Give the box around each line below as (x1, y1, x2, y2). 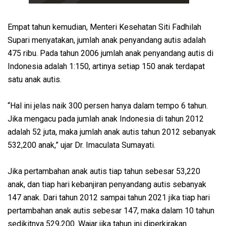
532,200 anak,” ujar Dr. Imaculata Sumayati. (8, 140, 155, 150)
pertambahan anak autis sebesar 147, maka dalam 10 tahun (8, 206, 214, 216)
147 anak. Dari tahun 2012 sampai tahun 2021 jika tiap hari (8, 193, 210, 203)
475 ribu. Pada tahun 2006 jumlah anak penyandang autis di (8, 48, 213, 59)
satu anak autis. (8, 75, 64, 85)
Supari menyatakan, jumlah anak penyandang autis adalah (8, 35, 206, 45)
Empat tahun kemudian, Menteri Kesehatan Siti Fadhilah (8, 22, 201, 32)
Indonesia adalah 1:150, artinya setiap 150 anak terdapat (8, 62, 205, 72)
